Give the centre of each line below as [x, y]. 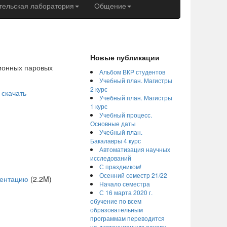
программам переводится [127, 218]
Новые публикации [125, 57]
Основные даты [113, 123]
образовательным [116, 210]
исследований [110, 158]
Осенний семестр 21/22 [133, 175]
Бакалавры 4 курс [115, 141]
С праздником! [120, 166]
